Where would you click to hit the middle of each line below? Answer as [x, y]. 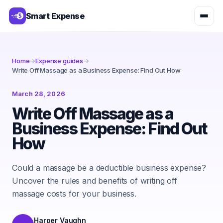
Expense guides [59, 61]
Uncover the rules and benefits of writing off [95, 181]
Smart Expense [55, 16]
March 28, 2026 [39, 94]
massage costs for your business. [74, 194]
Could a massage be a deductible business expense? [109, 168]
